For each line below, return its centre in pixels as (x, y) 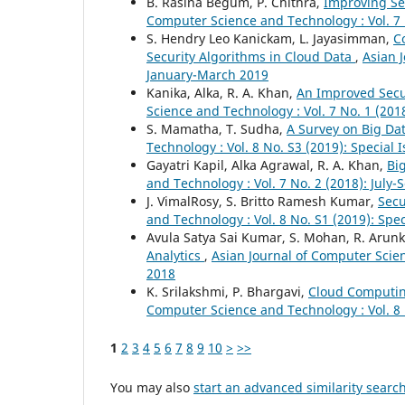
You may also (152, 388)
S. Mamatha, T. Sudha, (217, 129)
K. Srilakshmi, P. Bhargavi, (227, 292)
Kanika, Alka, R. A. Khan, (221, 93)
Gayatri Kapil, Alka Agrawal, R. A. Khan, (267, 165)
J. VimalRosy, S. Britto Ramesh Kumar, (262, 202)
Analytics (175, 256)
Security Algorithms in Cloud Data (251, 57)
